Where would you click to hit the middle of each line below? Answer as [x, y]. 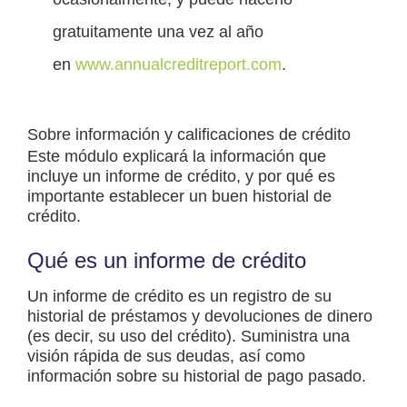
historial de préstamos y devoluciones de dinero [200, 317]
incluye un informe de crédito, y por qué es [181, 177]
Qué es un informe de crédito [167, 261]
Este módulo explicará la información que [177, 157]
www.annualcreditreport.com [179, 65]
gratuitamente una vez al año [158, 32]
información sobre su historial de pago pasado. [197, 377]
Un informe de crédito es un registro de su [179, 297]
